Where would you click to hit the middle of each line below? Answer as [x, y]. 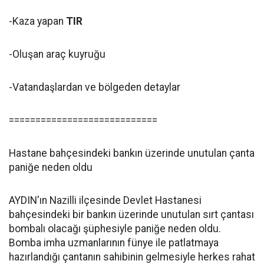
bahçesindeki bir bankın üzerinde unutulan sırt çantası [131, 214]
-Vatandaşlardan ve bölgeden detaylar [95, 87]
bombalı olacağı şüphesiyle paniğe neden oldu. [115, 229]
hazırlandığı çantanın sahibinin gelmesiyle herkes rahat [132, 257]
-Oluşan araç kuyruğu [57, 54]
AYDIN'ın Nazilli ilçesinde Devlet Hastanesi [105, 200]
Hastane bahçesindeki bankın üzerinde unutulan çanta [132, 153]
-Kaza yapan [37, 21]
